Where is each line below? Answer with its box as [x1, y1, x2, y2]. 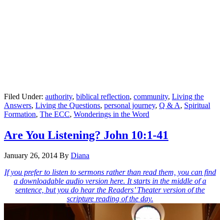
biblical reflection [76, 92, 130, 101]
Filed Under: [4, 92, 45, 101]
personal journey [104, 101, 155, 110]
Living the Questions [35, 101, 100, 110]
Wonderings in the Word [74, 110, 149, 118]
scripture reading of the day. [67, 194, 153, 203]
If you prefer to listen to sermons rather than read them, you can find [4, 168, 216, 177]
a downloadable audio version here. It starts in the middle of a [14, 177, 206, 186]
